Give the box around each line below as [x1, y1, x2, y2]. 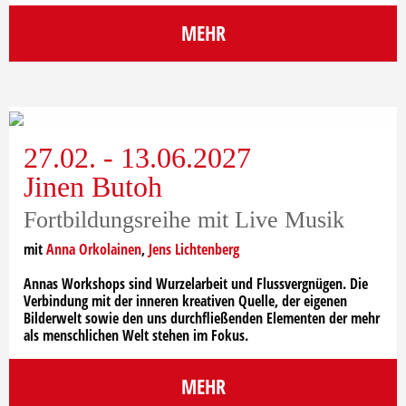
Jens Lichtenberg [149, 238, 239, 259]
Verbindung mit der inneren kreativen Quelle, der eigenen [24, 290, 347, 311]
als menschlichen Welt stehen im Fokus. [24, 324, 248, 345]
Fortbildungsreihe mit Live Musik [24, 206, 344, 233]
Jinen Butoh [24, 169, 162, 203]
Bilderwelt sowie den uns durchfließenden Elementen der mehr [24, 307, 380, 328]
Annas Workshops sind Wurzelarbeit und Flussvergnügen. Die [24, 273, 368, 294]
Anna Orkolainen [46, 238, 141, 259]
